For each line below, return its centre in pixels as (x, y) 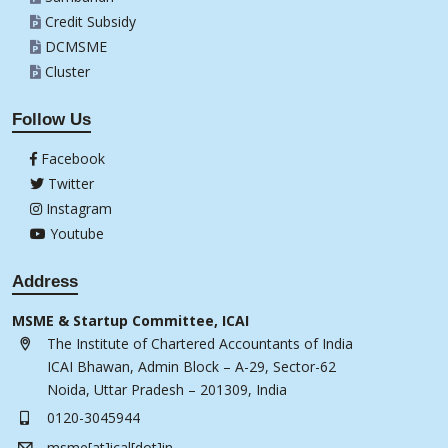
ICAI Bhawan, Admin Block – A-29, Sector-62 (191, 366)
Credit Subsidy (90, 21)
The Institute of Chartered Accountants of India (200, 343)
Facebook (71, 159)
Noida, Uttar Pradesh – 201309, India (167, 389)
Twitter (69, 184)
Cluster (67, 71)
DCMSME (76, 46)
